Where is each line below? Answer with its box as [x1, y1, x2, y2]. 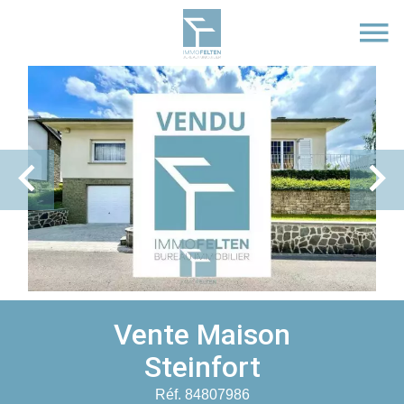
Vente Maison [114, 317, 290, 352]
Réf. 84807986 [154, 387, 250, 402]
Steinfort [143, 350, 261, 384]
